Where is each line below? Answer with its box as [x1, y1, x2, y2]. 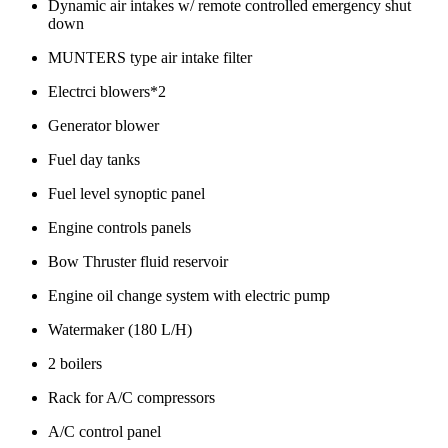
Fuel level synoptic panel [48, 184, 205, 202]
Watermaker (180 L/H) [48, 320, 192, 338]
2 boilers [48, 354, 102, 372]
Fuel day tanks [48, 150, 140, 168]
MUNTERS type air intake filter [48, 48, 252, 66]
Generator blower [48, 116, 159, 134]
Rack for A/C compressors [48, 388, 215, 406]
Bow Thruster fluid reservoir [48, 252, 228, 270]
